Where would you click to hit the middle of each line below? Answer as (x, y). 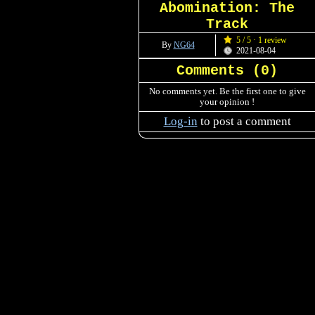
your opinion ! (227, 102)
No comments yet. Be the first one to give (227, 91)
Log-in (180, 121)
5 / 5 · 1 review (262, 40)
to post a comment (244, 121)
